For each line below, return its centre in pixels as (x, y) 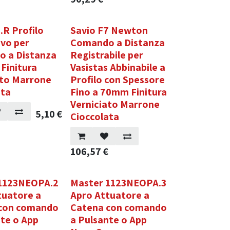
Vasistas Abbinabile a (118, 67)
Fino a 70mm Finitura (118, 92)
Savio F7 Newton (109, 30)
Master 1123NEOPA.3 (118, 183)
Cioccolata (94, 117)
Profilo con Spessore (117, 80)
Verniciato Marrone (115, 104)
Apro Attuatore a (110, 195)
